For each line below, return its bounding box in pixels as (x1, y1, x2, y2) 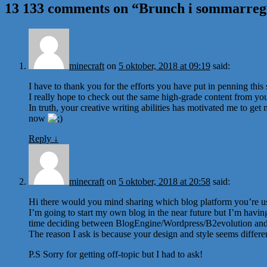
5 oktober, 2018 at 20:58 (119, 176, 210, 187)
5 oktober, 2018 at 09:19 (119, 60, 210, 71)
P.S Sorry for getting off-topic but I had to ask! (29, 249, 203, 259)
